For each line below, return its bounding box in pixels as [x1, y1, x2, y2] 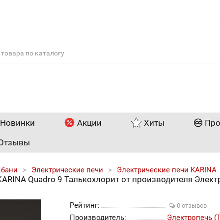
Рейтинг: [69, 201, 100, 210]
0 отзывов [175, 202, 207, 209]
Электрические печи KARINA [116, 165, 217, 174]
